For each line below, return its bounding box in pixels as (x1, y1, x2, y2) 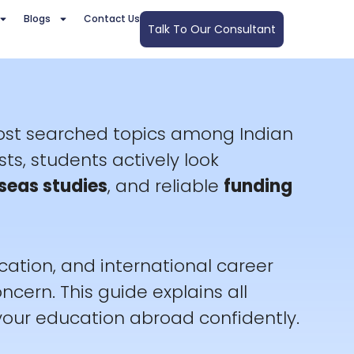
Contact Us (83, 12, 140, 26)
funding (223, 174, 292, 199)
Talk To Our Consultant (147, 21, 276, 37)
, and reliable (107, 174, 224, 199)
